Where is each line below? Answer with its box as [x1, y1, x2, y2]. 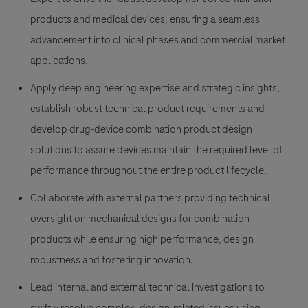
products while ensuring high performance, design [30, 232, 254, 247]
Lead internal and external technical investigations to [30, 280, 265, 296]
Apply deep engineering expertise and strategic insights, [30, 80, 280, 96]
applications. [30, 53, 88, 69]
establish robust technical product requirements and [30, 101, 265, 117]
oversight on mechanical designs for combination [30, 211, 250, 227]
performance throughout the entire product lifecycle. [30, 163, 267, 179]
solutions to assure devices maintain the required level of [30, 142, 283, 158]
